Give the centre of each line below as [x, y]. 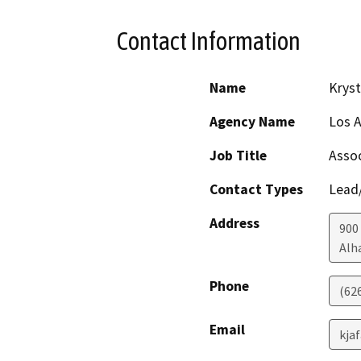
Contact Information [209, 41]
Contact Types [256, 190]
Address [234, 224]
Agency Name [252, 122]
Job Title [238, 156]
